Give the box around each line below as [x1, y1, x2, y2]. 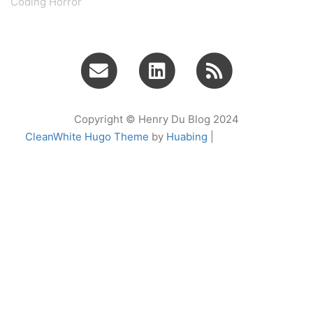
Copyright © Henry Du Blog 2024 [74, 112, 239, 126]
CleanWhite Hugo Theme [25, 130, 149, 144]
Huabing [166, 130, 208, 144]
